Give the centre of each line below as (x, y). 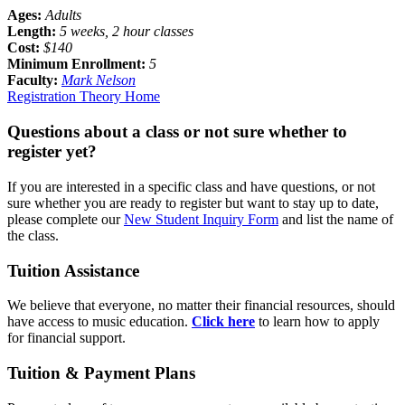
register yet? (52, 152)
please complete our (66, 219)
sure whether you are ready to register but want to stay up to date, (193, 202)
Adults (63, 15)
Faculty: (34, 80)
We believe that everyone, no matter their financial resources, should (201, 306)
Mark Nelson (99, 80)
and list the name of (336, 219)
